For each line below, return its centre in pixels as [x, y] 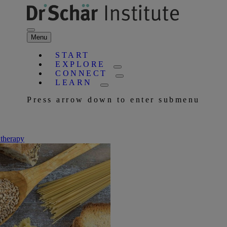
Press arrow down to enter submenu [113, 99]
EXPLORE [80, 64]
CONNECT [81, 73]
